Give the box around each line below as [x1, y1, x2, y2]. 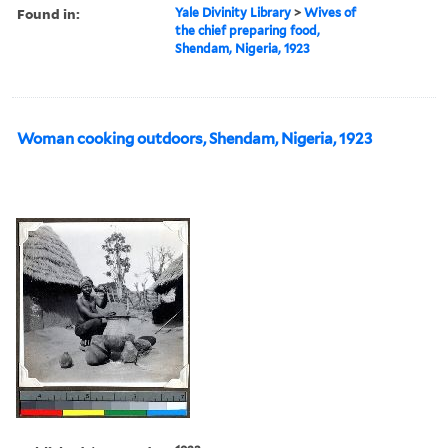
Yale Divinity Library [175, 4, 292, 20]
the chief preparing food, [175, 22, 321, 38]
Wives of [304, 4, 357, 20]
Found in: [17, 3, 80, 23]
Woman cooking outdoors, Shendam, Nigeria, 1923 [17, 129, 372, 148]
